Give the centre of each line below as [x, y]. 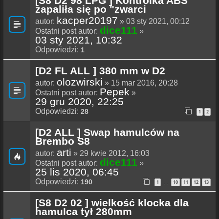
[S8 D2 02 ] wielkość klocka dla [112, 203]
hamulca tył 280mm [84, 212]
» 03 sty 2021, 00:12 [154, 22]
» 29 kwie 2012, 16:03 [110, 153]
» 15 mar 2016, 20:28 [140, 83]
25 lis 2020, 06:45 [77, 172]
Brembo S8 [63, 141]
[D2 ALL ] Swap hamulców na [107, 132]
